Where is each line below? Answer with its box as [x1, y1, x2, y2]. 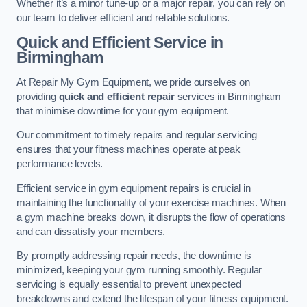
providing [16, 90, 59, 102]
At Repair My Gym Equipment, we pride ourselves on [16, 76, 250, 88]
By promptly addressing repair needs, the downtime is [16, 250, 251, 262]
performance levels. [16, 158, 103, 170]
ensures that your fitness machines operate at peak [16, 144, 241, 156]
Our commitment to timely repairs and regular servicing [16, 130, 258, 141]
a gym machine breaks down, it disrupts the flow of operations [16, 211, 286, 223]
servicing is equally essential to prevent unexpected [16, 279, 241, 291]
